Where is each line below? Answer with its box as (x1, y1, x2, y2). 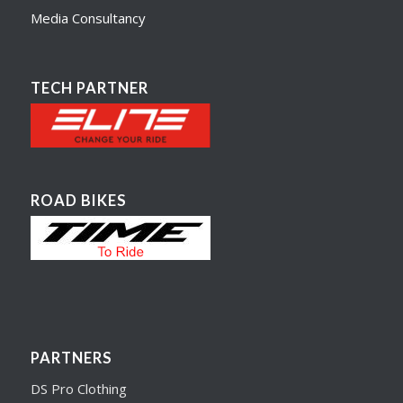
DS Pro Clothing (30, 379, 127, 398)
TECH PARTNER (30, 79, 148, 98)
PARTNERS (30, 349, 112, 368)
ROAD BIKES (30, 192, 127, 210)
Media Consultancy (30, 9, 146, 28)
